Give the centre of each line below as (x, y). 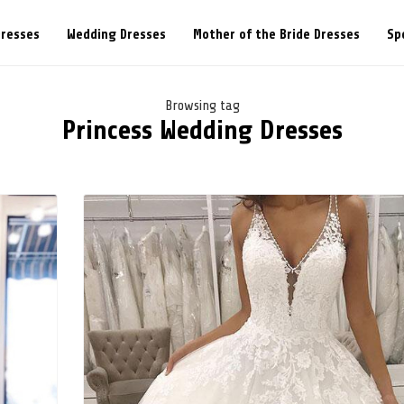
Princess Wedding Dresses (202, 130)
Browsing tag (202, 106)
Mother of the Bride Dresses (276, 34)
